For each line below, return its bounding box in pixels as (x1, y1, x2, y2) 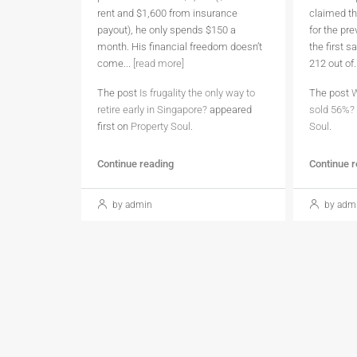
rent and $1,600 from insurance (97, 7, 237, 19)
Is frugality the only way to (139, 87, 255, 99)
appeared (207, 104, 252, 116)
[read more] (133, 57, 184, 69)
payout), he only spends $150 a (97, 24, 236, 36)
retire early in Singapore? (97, 104, 207, 116)
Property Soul (131, 120, 190, 132)
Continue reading (97, 158, 174, 170)
